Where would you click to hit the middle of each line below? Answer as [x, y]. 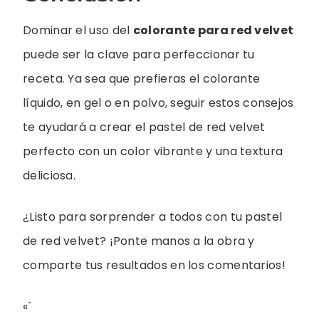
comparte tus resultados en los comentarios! [154, 265]
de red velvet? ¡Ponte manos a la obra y [139, 241]
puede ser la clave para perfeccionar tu [139, 54]
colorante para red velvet [213, 30]
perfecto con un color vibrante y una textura [153, 151]
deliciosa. [49, 175]
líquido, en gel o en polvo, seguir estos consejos [158, 103]
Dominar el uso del [78, 30]
